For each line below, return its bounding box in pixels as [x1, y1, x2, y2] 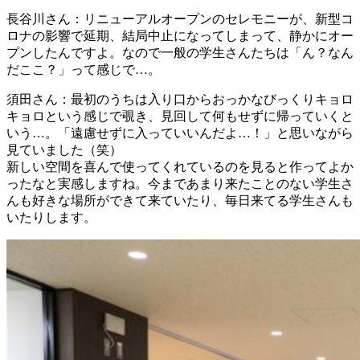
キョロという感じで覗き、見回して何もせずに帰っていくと [6, 109, 354, 124]
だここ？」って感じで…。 [6, 63, 161, 77]
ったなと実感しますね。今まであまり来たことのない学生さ [6, 177, 354, 191]
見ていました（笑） [6, 143, 122, 157]
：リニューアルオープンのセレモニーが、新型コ [71, 12, 354, 27]
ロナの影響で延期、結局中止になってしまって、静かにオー [6, 29, 354, 43]
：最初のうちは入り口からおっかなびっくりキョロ [58, 92, 354, 107]
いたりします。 [6, 211, 96, 225]
